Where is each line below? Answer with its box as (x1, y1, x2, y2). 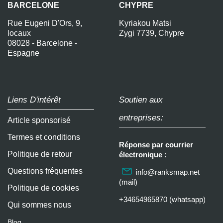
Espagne (7, 48, 39, 57)
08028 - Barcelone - (7, 38, 77, 47)
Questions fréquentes (7, 166, 83, 175)
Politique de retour (7, 149, 72, 158)
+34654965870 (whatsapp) (119, 195, 206, 204)
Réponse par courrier (119, 140, 193, 149)
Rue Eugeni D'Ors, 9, (7, 18, 82, 27)
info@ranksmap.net (136, 167, 200, 176)
